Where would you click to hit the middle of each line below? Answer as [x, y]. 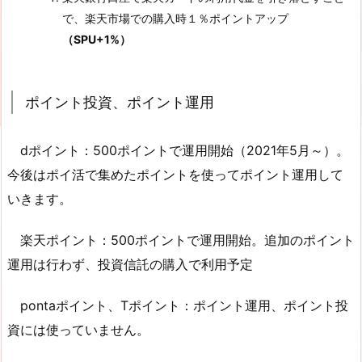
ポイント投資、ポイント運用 [120, 103]
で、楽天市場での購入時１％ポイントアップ [176, 19]
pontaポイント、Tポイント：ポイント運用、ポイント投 [178, 305]
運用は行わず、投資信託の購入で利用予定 [130, 265]
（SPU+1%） [97, 40]
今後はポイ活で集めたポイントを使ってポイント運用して [175, 175]
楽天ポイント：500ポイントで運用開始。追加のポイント [181, 240]
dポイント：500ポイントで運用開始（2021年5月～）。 [178, 151]
